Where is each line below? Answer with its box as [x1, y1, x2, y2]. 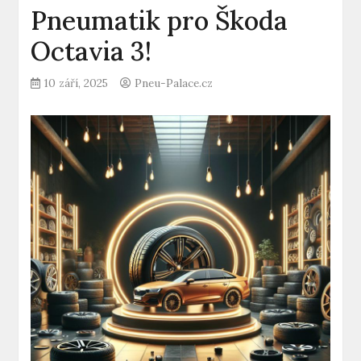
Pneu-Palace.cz [135, 76, 214, 90]
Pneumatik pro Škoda [31, 4, 288, 37]
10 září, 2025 [44, 76, 109, 90]
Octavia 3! [31, 35, 152, 68]
